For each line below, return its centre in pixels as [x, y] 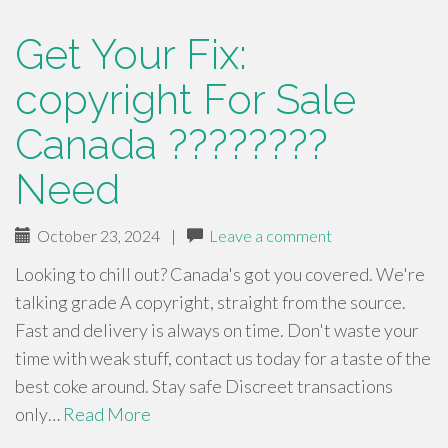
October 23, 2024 [95, 235]
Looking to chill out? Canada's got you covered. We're [220, 274]
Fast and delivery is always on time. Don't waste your [217, 330]
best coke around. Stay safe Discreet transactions [204, 386]
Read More [107, 414]
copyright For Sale [185, 99]
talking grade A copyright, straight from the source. [210, 302]
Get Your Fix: [131, 54]
